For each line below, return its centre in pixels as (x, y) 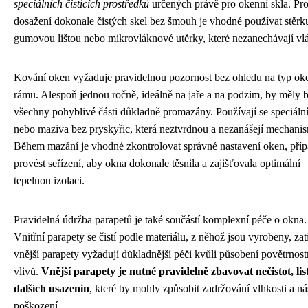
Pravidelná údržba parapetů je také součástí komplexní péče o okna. (160, 219)
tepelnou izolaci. (49, 180)
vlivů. (27, 271)
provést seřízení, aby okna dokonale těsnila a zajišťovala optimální (157, 163)
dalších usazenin (52, 288)
